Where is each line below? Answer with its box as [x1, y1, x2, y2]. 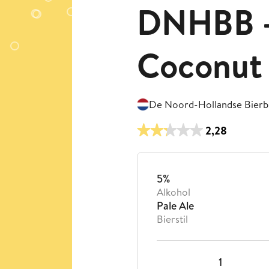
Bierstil [157, 212, 188, 226]
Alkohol [157, 185, 190, 199]
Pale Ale [157, 198, 194, 213]
